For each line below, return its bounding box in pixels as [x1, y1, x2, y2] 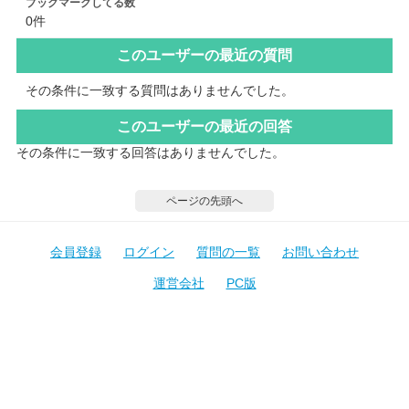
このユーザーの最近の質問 [117, 47, 292, 63]
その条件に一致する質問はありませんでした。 [26, 82, 294, 98]
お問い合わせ [282, 244, 359, 259]
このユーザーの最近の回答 [117, 118, 292, 134]
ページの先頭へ [166, 194, 243, 207]
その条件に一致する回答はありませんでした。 [16, 144, 285, 160]
